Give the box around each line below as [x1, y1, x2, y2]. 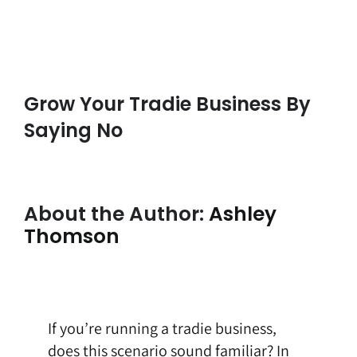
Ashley [208, 200, 277, 229]
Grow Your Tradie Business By [23, 91, 311, 118]
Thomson [23, 222, 120, 251]
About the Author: [23, 200, 209, 229]
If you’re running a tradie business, [47, 318, 277, 339]
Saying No [23, 117, 123, 144]
